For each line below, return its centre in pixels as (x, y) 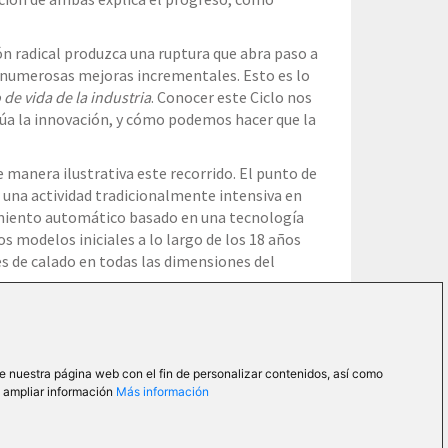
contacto (144, 336)
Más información (162, 391)
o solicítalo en (59, 336)
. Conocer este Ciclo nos (231, 96)
